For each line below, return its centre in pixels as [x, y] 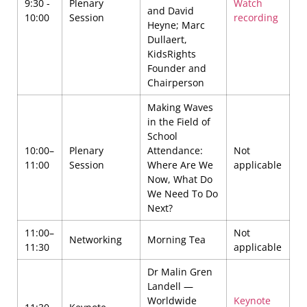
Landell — [171, 286]
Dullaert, [168, 39]
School [163, 136]
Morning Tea [177, 239]
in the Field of [179, 121]
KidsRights [172, 53]
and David [171, 10]
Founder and [177, 68]
